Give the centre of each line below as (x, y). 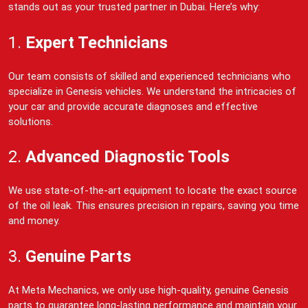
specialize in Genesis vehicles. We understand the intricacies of (152, 91)
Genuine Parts (78, 256)
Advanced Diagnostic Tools (128, 157)
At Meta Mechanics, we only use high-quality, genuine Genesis (148, 290)
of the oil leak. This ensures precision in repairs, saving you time (154, 206)
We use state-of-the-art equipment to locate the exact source (153, 191)
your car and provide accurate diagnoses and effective (133, 106)
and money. (34, 221)
